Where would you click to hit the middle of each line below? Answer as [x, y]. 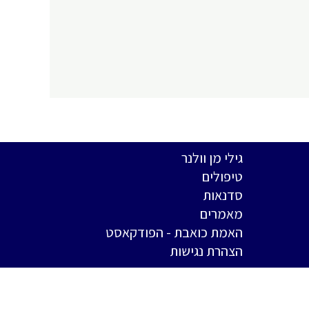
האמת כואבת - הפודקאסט [174, 232]
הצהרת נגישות [206, 251]
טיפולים [222, 176]
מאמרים [221, 213]
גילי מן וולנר [212, 158]
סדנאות [223, 195]
